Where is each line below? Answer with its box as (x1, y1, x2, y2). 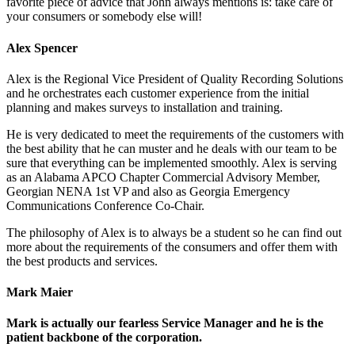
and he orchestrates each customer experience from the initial (6, 86, 309, 100)
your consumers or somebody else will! (6, 10, 202, 24)
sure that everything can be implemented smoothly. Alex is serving (6, 155, 337, 170)
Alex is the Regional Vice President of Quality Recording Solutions (6, 71, 343, 86)
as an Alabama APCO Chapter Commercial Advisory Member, (6, 170, 320, 184)
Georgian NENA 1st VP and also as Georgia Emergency (6, 184, 290, 198)
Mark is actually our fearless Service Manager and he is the (6, 316, 323, 330)
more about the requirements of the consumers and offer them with (6, 239, 338, 254)
